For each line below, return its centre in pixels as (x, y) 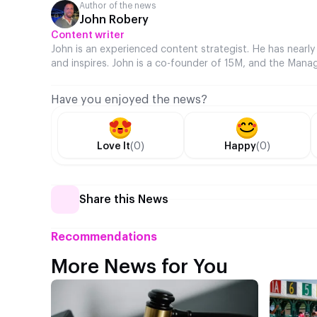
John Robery (114, 20)
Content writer (88, 36)
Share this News (124, 200)
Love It (113, 147)
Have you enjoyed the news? (129, 100)
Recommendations (104, 237)
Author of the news (118, 6)
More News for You (139, 267)
